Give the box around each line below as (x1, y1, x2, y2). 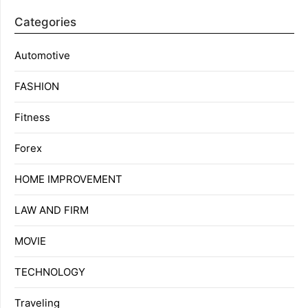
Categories (14, 15, 76, 29)
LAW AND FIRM (14, 203, 89, 217)
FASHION (14, 80, 59, 93)
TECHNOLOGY (14, 265, 85, 278)
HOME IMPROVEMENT (14, 173, 122, 186)
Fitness (14, 111, 50, 124)
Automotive (14, 49, 70, 62)
